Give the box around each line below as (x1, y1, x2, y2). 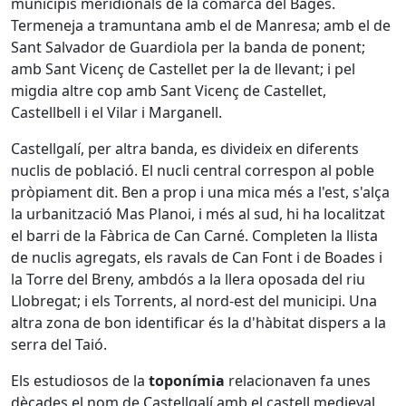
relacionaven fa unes (225, 371, 371, 391)
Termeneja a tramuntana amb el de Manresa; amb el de (11, 15, 391, 35)
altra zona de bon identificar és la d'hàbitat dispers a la (11, 313, 386, 333)
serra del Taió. (11, 334, 107, 354)
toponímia (149, 371, 225, 391)
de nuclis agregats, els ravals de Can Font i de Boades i (11, 247, 382, 267)
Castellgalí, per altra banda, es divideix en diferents (11, 139, 359, 159)
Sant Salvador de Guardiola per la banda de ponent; (11, 37, 365, 57)
